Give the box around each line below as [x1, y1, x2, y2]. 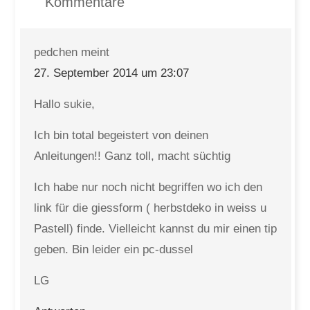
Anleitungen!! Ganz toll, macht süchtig [34, 149, 231, 163]
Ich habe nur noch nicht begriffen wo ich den [34, 181, 263, 194]
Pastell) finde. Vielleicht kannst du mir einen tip [34, 222, 277, 235]
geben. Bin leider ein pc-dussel [34, 243, 194, 256]
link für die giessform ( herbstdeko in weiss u [34, 201, 267, 215]
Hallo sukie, [34, 98, 95, 111]
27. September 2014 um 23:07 [34, 66, 190, 80]
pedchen [34, 46, 78, 59]
